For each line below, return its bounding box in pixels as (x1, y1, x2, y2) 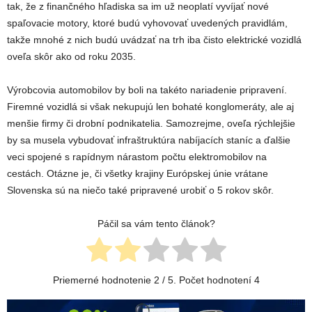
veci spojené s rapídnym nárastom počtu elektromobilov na (7, 151, 267, 163)
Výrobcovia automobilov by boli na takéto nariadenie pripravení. (7, 84, 287, 96)
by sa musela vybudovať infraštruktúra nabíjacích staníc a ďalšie (7, 134, 290, 146)
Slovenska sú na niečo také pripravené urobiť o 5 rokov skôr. (7, 185, 274, 196)
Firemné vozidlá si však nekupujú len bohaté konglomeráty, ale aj (7, 101, 294, 113)
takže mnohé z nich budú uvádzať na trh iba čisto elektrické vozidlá (7, 34, 302, 46)
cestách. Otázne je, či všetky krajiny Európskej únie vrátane (7, 168, 268, 180)
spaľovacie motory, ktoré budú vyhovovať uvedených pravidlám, (7, 17, 288, 29)
